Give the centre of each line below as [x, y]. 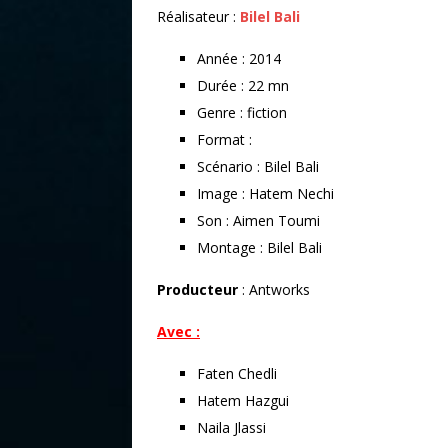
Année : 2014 [239, 58]
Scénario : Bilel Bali [258, 166]
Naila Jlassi [231, 427]
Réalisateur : [198, 16]
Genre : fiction [242, 112]
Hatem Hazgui [243, 400]
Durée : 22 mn [243, 85]
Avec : [178, 331]
